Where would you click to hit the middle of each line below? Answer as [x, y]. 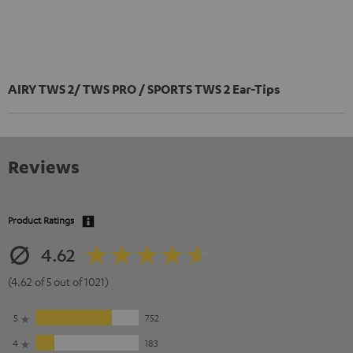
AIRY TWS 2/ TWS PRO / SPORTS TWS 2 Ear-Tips [144, 89]
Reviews [44, 167]
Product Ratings [41, 220]
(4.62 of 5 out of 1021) [58, 282]
